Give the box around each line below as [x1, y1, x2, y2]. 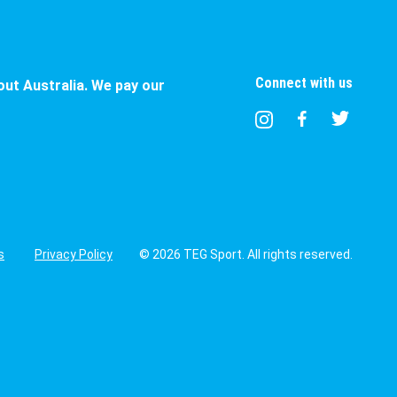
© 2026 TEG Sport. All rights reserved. [139, 246, 353, 261]
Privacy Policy [35, 246, 113, 261]
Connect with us [255, 74, 353, 91]
